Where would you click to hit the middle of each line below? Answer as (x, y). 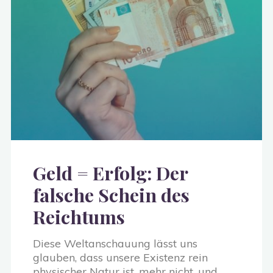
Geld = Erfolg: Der (110, 173)
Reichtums (79, 217)
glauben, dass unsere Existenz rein (120, 258)
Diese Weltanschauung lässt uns (115, 244)
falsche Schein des (111, 195)
